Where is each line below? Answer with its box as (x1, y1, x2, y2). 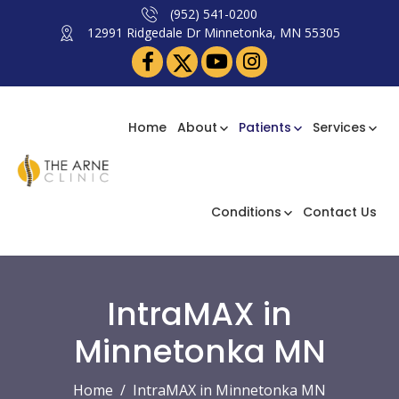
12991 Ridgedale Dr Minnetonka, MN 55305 (84, 24, 340, 41)
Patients (239, 118, 291, 137)
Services (313, 118, 366, 137)
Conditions (211, 203, 281, 222)
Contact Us (303, 203, 377, 222)
